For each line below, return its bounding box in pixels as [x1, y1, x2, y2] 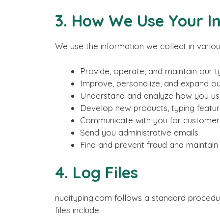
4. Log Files [55, 163, 138, 182]
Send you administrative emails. [80, 127, 200, 137]
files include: [55, 205, 101, 215]
